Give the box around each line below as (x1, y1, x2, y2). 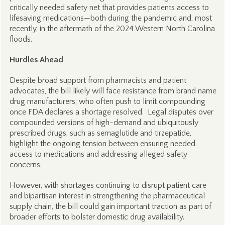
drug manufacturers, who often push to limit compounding (9, 97, 205, 106)
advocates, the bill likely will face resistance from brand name (9, 86, 216, 95)
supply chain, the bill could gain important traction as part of (9, 202, 211, 211)
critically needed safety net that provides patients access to (9, 3, 209, 12)
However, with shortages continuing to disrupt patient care (9, 181, 206, 190)
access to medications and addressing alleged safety (9, 150, 187, 159)
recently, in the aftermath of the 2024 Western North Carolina (9, 24, 215, 33)
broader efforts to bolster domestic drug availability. (9, 212, 184, 221)
